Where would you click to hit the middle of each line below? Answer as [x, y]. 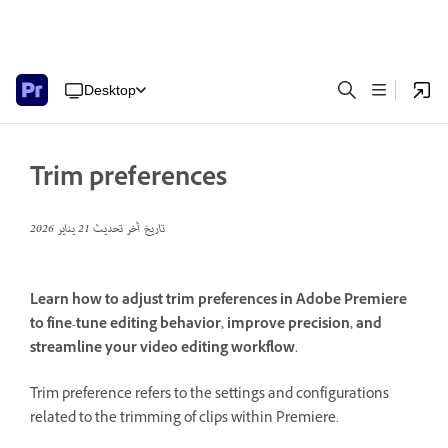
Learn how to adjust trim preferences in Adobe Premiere [218, 302]
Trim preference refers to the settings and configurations [209, 395]
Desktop [110, 89]
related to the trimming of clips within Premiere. [184, 419]
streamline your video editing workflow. [164, 350]
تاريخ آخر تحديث [127, 229]
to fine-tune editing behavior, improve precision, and [206, 326]
